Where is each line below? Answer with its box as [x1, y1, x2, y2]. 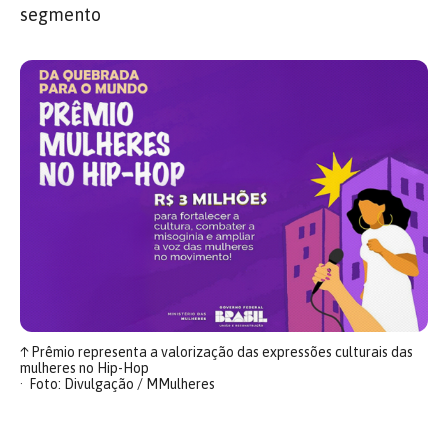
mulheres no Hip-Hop [20, 359, 149, 376]
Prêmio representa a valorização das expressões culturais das [28, 343, 413, 360]
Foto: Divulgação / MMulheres [28, 375, 215, 392]
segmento [20, 4, 101, 25]
